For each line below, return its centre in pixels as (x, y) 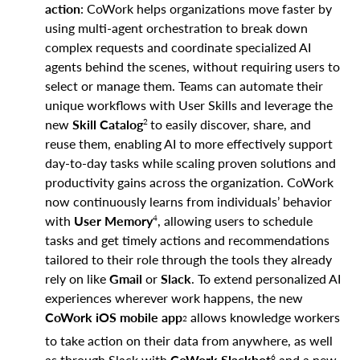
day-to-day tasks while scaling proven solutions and (190, 162)
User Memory (113, 220)
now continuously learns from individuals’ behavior (188, 201)
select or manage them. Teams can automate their (184, 85)
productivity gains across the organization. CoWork (189, 182)
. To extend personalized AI (266, 278)
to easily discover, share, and (231, 124)
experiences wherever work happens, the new (174, 297)
